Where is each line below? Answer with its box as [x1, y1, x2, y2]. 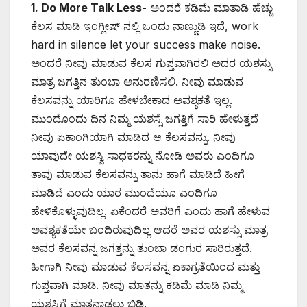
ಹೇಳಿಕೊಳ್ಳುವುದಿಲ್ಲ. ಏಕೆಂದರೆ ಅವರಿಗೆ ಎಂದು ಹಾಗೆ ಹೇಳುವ [31, 204, 270, 218]
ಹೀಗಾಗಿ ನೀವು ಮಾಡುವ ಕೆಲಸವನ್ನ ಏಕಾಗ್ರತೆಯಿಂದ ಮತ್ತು [31, 259, 260, 273]
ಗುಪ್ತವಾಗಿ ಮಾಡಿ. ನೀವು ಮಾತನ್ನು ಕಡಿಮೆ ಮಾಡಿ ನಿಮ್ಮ [31, 278, 243, 292]
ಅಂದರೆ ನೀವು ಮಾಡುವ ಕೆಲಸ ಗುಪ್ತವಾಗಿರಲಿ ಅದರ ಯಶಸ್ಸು [31, 56, 271, 70]
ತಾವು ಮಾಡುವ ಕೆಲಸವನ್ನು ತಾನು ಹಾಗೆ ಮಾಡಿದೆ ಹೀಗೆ [31, 167, 245, 181]
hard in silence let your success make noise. [31, 37, 260, 51]
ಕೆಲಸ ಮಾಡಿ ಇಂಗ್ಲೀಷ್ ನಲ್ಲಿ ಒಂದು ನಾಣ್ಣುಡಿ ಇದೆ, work [31, 19, 258, 33]
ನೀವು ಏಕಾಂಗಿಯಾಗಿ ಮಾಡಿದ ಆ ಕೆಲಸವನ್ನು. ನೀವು [31, 130, 236, 144]
